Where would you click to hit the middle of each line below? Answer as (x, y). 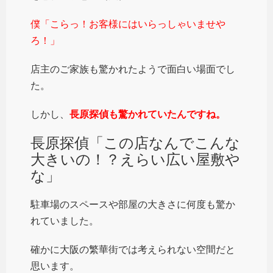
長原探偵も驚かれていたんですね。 (147, 114)
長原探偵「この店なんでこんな (135, 143)
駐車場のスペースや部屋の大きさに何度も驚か (133, 204)
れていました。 (65, 221)
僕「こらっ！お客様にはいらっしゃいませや (128, 24)
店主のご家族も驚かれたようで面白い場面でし (133, 69)
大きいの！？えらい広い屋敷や (135, 159)
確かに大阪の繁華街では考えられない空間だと (133, 249)
